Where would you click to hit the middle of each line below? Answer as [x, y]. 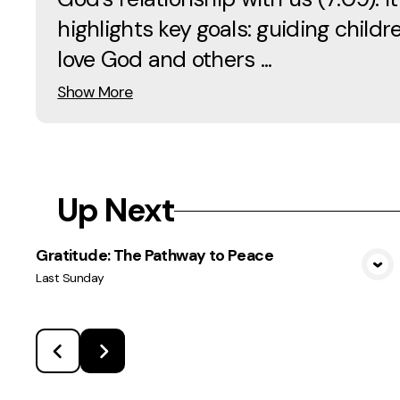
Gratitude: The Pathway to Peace [155, 256]
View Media [220, 278]
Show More [95, 92]
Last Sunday [70, 278]
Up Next [116, 211]
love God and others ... [165, 59]
